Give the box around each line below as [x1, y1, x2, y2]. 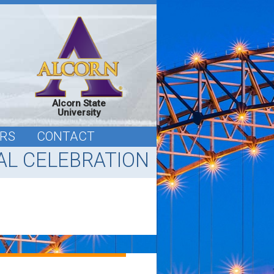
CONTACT [37, 129, 95, 144]
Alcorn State [52, 98, 106, 109]
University [57, 107, 100, 119]
